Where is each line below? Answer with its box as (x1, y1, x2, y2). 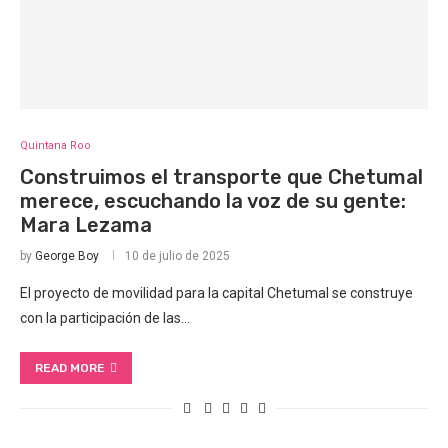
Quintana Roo (20, 139, 91, 153)
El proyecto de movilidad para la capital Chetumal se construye (20, 285, 413, 302)
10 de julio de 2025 (125, 249, 230, 264)
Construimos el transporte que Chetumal (20, 165, 423, 190)
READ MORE (35, 361, 105, 376)
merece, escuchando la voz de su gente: (20, 189, 406, 214)
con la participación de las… (20, 310, 190, 327)
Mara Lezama (20, 213, 152, 238)
